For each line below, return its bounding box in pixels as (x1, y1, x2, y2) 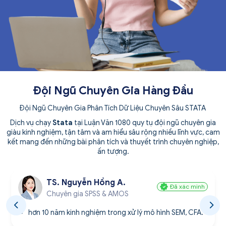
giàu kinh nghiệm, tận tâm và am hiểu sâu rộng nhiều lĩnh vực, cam (6, 128, 220, 137)
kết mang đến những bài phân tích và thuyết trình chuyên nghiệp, (7, 137, 219, 146)
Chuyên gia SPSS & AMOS (46, 190, 129, 199)
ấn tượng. (97, 147, 129, 156)
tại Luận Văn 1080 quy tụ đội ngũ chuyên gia (73, 118, 216, 127)
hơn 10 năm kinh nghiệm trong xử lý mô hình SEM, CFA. (28, 208, 203, 217)
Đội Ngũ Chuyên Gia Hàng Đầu (33, 83, 193, 97)
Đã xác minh (170, 182, 205, 190)
